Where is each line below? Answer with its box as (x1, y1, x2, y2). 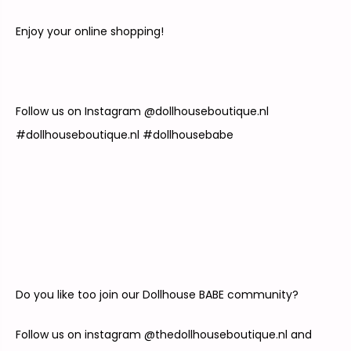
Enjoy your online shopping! (16, 23, 164, 39)
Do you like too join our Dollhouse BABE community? (16, 286, 299, 302)
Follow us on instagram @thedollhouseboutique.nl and (16, 326, 312, 342)
